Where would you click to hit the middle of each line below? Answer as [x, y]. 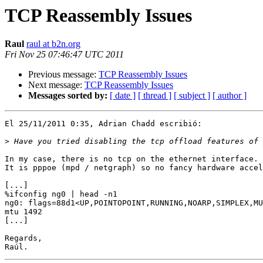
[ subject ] [192, 96]
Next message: [56, 85]
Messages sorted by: [68, 96]
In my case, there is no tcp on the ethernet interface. [131, 159]
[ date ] [123, 96]
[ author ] [230, 96]
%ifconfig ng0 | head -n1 [61, 194]
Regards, [23, 238]
